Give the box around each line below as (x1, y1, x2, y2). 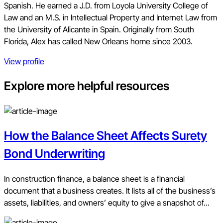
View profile (4, 56, 44, 66)
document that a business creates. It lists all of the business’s (4, 185, 216, 196)
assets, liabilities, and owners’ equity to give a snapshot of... (4, 197, 210, 208)
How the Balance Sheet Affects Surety (4, 128, 207, 143)
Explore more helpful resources (4, 78, 169, 93)
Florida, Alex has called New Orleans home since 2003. (4, 36, 193, 46)
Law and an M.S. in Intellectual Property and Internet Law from (4, 12, 217, 22)
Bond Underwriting (4, 146, 105, 161)
